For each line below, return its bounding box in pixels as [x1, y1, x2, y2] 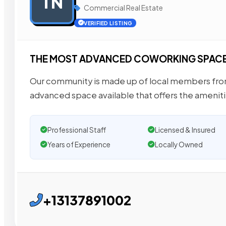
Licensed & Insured [154, 125, 215, 134]
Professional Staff [47, 125, 106, 134]
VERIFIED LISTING [84, 20, 133, 26]
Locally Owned [154, 140, 203, 149]
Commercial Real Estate [83, 3, 163, 12]
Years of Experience [47, 140, 110, 149]
